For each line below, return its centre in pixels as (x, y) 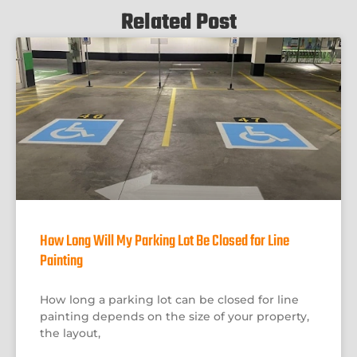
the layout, (70, 333)
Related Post (178, 23)
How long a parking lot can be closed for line (169, 300)
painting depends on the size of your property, (175, 317)
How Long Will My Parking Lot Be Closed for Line (165, 242)
